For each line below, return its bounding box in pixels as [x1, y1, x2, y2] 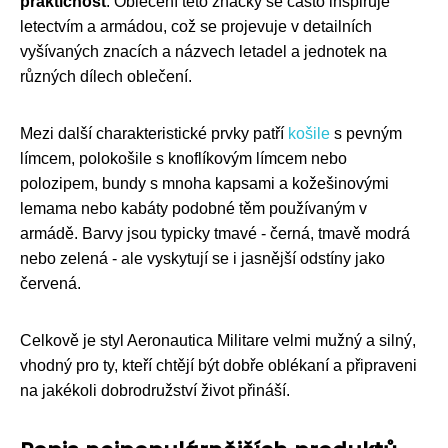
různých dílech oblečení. [20, 68, 192, 86]
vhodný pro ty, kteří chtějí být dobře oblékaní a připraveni [20, 357, 417, 375]
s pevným [330, 125, 402, 143]
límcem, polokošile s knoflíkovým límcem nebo [20, 150, 347, 168]
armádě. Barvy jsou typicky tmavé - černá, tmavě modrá [20, 225, 410, 243]
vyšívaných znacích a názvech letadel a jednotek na [20, 43, 387, 61]
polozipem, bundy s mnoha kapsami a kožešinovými [20, 175, 389, 193]
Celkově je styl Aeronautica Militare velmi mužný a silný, [20, 332, 416, 350]
